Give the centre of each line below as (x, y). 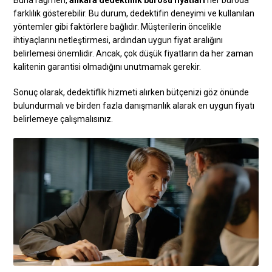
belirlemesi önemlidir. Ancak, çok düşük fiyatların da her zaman (134, 54)
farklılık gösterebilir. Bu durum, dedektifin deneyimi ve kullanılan (134, 14)
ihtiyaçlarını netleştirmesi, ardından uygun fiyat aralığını (118, 40)
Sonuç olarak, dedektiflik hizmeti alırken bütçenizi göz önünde (131, 93)
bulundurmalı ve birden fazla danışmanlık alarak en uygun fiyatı (134, 106)
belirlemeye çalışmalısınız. (63, 119)
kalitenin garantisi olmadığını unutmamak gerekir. (107, 67)
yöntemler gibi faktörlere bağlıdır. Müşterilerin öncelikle (118, 27)
